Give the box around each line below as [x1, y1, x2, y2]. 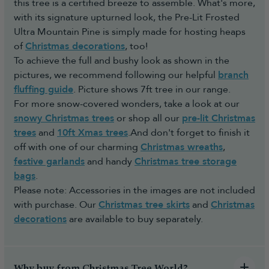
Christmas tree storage [134, 154, 237, 168]
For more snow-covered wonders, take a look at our [14, 97, 240, 110]
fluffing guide [14, 82, 73, 96]
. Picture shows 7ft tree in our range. [73, 82, 231, 96]
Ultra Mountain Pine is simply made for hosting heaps [14, 25, 246, 38]
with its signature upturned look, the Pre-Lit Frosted [14, 10, 240, 24]
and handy [85, 154, 134, 168]
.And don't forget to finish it [128, 125, 250, 139]
